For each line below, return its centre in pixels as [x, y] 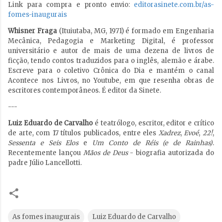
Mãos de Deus [105, 153]
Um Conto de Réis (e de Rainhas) [153, 143]
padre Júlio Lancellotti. [45, 163]
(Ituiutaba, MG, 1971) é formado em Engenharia [135, 31]
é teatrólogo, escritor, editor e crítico [154, 123]
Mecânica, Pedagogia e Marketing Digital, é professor [111, 41]
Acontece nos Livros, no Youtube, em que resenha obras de [111, 81]
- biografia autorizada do [171, 153]
